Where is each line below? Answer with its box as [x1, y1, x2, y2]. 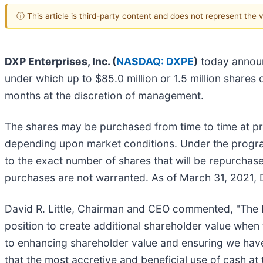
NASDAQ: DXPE [116, 55, 194, 68]
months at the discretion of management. [5, 89, 204, 102]
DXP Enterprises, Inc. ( [5, 55, 116, 68]
